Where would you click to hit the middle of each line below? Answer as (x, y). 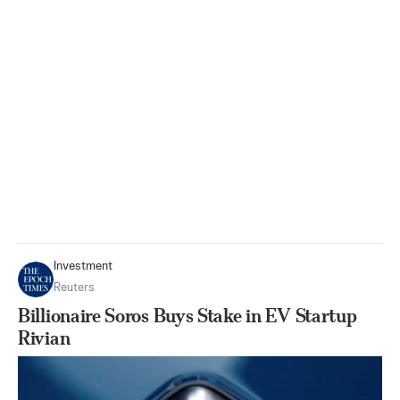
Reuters (74, 288)
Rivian (44, 338)
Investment (83, 267)
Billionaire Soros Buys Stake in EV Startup (187, 316)
